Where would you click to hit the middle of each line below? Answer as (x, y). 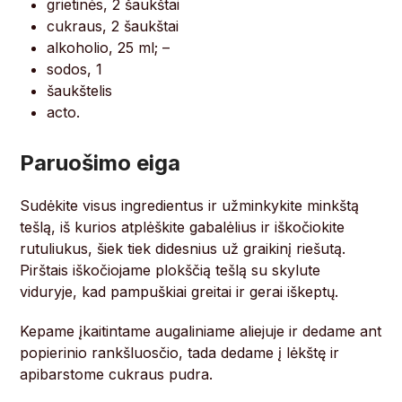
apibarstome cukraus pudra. (117, 375)
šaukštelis (80, 91)
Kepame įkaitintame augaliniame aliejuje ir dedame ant (201, 332)
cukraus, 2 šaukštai (113, 26)
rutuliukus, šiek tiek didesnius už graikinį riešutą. (183, 249)
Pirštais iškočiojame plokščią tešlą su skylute (170, 271)
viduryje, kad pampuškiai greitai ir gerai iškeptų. (179, 292)
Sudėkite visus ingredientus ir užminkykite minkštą (190, 206)
